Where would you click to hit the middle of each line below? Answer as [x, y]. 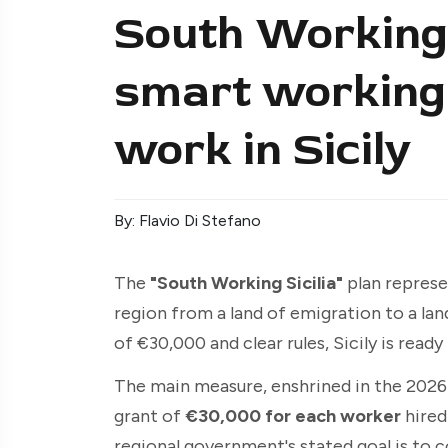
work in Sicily [262, 149]
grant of [149, 415]
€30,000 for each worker [293, 415]
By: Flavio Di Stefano [187, 220]
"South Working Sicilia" [246, 282]
